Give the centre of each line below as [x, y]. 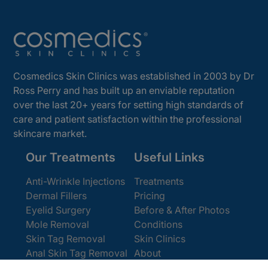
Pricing [150, 196]
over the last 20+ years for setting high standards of [129, 105]
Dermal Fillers [56, 196]
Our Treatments [70, 158]
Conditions [158, 225]
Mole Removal [57, 225]
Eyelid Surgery [58, 210]
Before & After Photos [182, 210]
